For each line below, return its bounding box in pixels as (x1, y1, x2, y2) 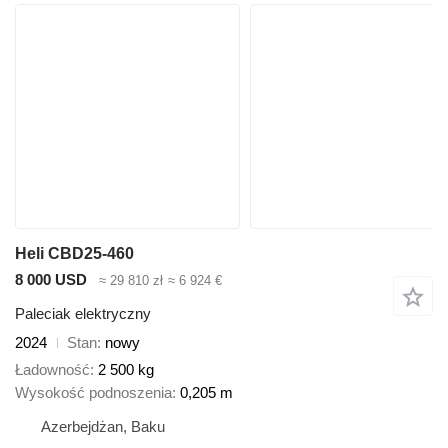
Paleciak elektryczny (15, 305, 151, 323)
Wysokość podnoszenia (15, 383, 172, 401)
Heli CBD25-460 (15, 244, 134, 262)
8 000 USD (15, 270, 87, 288)
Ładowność (15, 360, 90, 378)
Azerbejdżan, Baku (41, 417, 165, 435)
